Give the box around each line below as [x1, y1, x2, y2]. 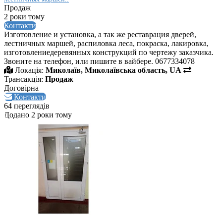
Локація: [15, 65, 44, 74]
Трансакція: [4, 74, 43, 83]
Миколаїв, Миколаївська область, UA [46, 65, 181, 74]
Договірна [4, 83, 39, 92]
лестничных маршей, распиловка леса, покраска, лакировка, [4, 39, 209, 48]
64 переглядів [4, 101, 50, 110]
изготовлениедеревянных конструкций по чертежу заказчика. [4, 48, 214, 56]
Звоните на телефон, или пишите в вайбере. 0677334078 [4, 56, 195, 65]
